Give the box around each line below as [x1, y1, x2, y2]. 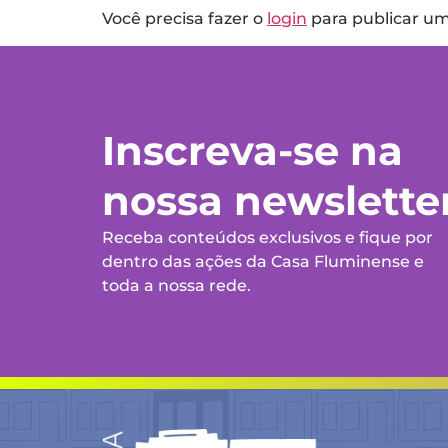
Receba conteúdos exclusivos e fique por [102, 227, 433, 247]
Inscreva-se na [102, 125, 403, 175]
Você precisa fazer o [102, 9, 267, 29]
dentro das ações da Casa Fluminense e [102, 251, 424, 271]
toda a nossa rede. [102, 275, 251, 295]
